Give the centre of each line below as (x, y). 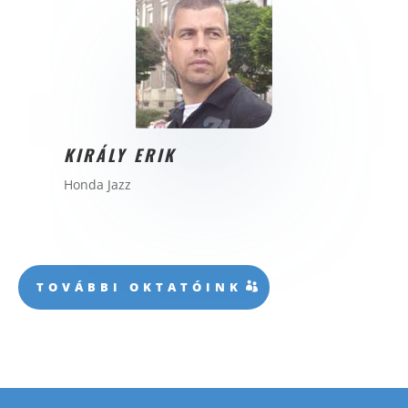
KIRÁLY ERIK (120, 154)
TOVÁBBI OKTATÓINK (139, 287)
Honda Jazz (97, 184)
